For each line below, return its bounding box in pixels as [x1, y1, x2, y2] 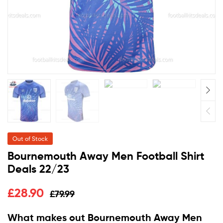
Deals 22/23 [7, 162, 69, 176]
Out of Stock [12, 135, 48, 143]
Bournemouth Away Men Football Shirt [7, 149, 204, 163]
